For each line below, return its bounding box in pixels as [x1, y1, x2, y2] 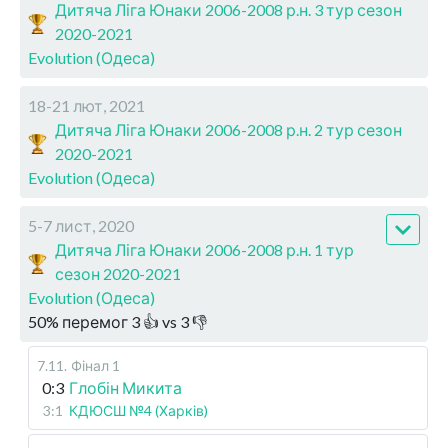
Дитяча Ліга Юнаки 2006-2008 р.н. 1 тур [55, 240, 355, 259]
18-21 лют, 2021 [28, 96, 145, 115]
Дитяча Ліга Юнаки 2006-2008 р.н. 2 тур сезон [55, 120, 403, 139]
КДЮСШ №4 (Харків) [69, 402, 208, 419]
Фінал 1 [71, 357, 120, 374]
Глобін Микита [69, 378, 182, 397]
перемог [62, 312, 128, 331]
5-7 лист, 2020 [28, 216, 134, 235]
